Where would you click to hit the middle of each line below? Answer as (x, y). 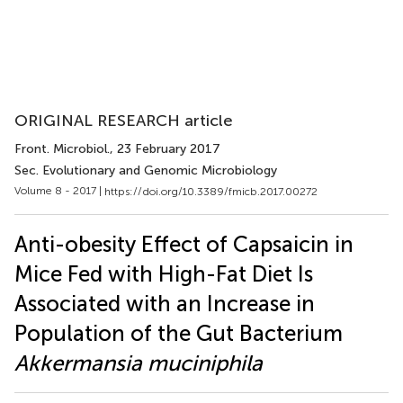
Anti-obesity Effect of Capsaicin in (184, 244)
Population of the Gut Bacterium (179, 333)
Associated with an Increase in (165, 303)
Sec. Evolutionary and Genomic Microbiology (146, 170)
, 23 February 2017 (165, 149)
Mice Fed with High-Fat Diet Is (164, 273)
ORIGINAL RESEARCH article (124, 121)
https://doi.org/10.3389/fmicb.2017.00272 (211, 191)
